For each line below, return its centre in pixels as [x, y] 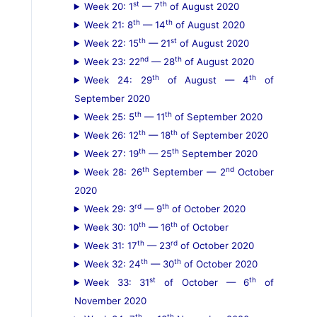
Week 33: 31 [117, 282]
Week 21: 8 [108, 25]
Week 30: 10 [111, 227]
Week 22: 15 [111, 43]
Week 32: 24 [112, 264]
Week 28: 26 [113, 172]
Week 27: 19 [111, 154]
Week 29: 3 [109, 209]
